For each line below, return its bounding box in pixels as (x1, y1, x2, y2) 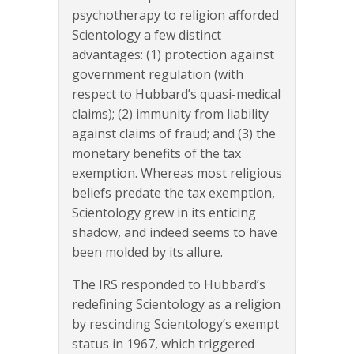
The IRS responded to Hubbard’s (72, 276, 265, 294)
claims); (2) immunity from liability (72, 105, 269, 123)
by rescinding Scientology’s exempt (72, 315, 279, 333)
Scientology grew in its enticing (72, 204, 256, 222)
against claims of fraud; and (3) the (72, 125, 276, 143)
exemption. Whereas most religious (72, 164, 282, 183)
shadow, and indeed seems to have (72, 224, 277, 242)
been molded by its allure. (72, 243, 223, 262)
